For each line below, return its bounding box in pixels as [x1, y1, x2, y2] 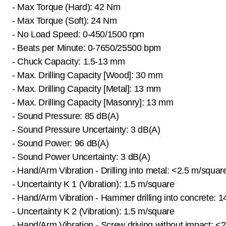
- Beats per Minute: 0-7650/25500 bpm [12, 42, 161, 53]
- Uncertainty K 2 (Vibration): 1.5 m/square [12, 206, 175, 216]
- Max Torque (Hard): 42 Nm [12, 2, 121, 12]
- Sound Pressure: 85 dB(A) [12, 110, 119, 121]
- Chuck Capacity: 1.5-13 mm [12, 56, 125, 67]
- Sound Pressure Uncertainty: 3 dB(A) [12, 124, 160, 135]
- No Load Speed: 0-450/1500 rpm [12, 29, 144, 39]
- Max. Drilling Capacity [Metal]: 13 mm [12, 83, 161, 94]
